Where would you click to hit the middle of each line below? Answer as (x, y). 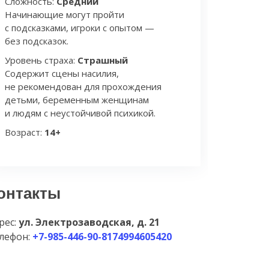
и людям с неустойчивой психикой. (80, 113)
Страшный (103, 60)
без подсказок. (37, 41)
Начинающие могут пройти (65, 14)
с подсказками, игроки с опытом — (80, 28)
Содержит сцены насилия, (62, 73)
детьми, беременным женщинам (77, 100)
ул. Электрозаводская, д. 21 (89, 222)
